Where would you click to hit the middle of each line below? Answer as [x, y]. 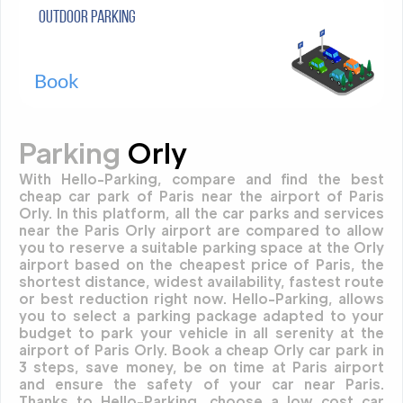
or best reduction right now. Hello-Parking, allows [201, 299]
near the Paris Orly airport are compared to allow [201, 230]
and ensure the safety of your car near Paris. [201, 384]
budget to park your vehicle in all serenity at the [201, 333]
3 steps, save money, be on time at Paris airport [201, 367]
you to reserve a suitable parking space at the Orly [201, 247]
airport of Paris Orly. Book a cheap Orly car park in [201, 350]
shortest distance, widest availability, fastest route [201, 282]
